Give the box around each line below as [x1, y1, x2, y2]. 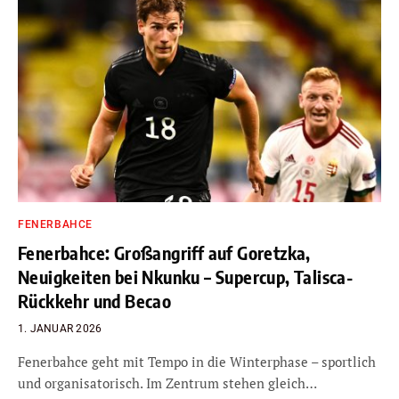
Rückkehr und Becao [18, 289, 172, 312]
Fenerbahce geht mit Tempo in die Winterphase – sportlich [18, 353, 376, 370]
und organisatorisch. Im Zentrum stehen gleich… [18, 374, 317, 392]
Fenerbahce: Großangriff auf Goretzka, [18, 241, 311, 264]
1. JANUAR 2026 [18, 322, 102, 335]
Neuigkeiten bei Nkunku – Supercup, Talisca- [18, 265, 354, 288]
